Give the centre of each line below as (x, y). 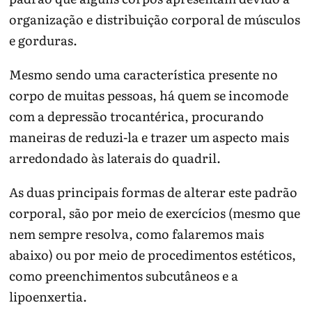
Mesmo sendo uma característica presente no (144, 74)
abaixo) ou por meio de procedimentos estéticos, (153, 254)
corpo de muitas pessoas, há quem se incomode (149, 95)
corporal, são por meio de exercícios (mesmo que (155, 212)
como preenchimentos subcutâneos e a (124, 275)
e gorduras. (44, 40)
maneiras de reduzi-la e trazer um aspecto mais (149, 136)
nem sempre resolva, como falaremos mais (137, 233)
